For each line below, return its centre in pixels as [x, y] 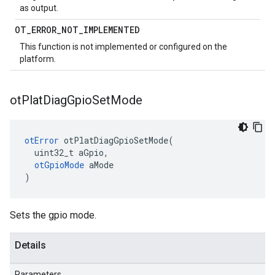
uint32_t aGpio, [67, 153]
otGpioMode [59, 165]
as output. [39, 8]
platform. [38, 59]
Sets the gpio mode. [53, 215]
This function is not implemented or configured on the [123, 47]
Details [30, 245]
